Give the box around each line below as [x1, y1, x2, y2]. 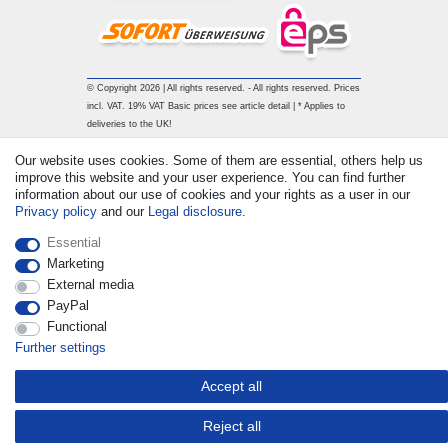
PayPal [46, 298, 89, 313]
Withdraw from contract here [92, 168, 273, 185]
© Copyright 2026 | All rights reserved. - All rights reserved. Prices [86, 82, 360, 93]
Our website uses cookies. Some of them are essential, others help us [15, 153, 423, 168]
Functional [46, 319, 107, 334]
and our [97, 204, 148, 219]
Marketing [46, 256, 104, 271]
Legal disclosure [148, 204, 242, 219]
